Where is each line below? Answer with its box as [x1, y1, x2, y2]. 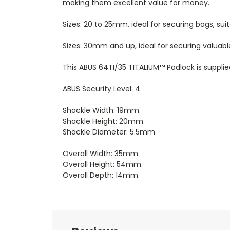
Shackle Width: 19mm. [63, 105, 141, 116]
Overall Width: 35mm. [63, 148, 140, 159]
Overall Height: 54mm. [63, 159, 143, 169]
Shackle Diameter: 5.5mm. [63, 126, 157, 137]
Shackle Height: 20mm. [63, 116, 145, 126]
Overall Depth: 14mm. [63, 169, 140, 180]
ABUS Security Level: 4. [63, 83, 142, 94]
